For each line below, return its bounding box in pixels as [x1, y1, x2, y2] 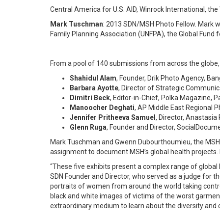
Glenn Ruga [70, 123, 107, 132]
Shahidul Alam [70, 74, 116, 82]
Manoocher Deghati [70, 104, 135, 112]
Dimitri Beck [70, 94, 110, 102]
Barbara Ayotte [70, 84, 118, 92]
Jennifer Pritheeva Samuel [70, 113, 156, 122]
